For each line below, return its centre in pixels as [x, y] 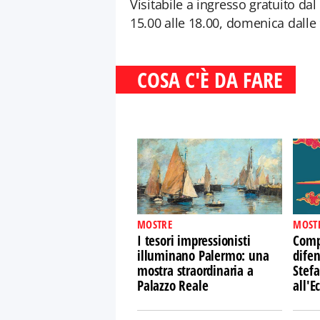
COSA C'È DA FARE [210, 80]
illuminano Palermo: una [203, 256]
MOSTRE [155, 224]
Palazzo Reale [173, 286]
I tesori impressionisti [194, 241]
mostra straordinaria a [195, 271]
